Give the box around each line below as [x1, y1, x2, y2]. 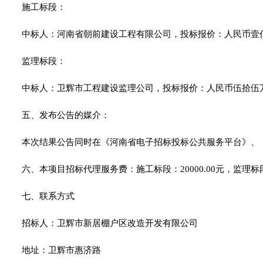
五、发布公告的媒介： [22, 110, 110, 120]
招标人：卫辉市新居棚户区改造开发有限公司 [22, 218, 210, 228]
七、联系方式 [22, 191, 75, 201]
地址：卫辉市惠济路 [22, 245, 103, 255]
